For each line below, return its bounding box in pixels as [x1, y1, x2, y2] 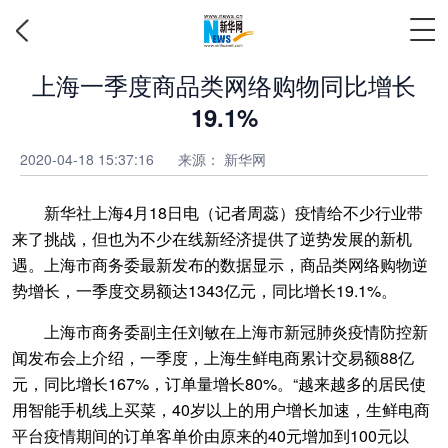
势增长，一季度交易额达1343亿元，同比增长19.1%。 [12, 279, 397, 302]
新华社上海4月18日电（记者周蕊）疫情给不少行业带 [12, 201, 423, 224]
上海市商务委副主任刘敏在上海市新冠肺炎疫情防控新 [12, 320, 428, 343]
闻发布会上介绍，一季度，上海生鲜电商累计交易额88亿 [12, 346, 414, 369]
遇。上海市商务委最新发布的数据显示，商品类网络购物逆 [12, 253, 428, 276]
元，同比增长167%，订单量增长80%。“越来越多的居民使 [12, 372, 426, 395]
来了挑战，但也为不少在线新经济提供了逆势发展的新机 [12, 227, 412, 250]
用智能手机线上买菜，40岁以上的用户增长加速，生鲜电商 [12, 398, 430, 421]
